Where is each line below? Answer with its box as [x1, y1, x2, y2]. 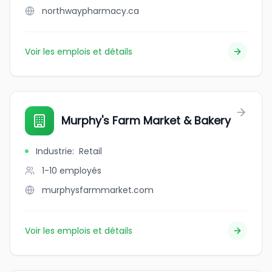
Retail [79, 145, 102, 157]
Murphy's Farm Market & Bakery [61, 113, 231, 128]
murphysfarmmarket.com [42, 184, 154, 196]
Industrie [36, 145, 72, 157]
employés [59, 165, 101, 177]
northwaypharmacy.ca [42, 5, 139, 17]
